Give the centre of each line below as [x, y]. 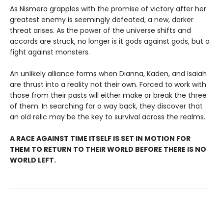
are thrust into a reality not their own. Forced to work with [108, 84]
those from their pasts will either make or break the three [108, 95]
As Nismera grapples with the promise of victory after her [108, 9]
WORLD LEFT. [33, 160]
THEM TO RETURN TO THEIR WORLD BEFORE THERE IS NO [108, 149]
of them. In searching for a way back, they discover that [106, 106]
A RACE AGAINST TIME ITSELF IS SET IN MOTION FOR [100, 138]
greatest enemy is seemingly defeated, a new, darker [102, 19]
